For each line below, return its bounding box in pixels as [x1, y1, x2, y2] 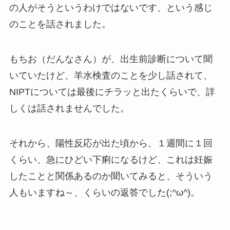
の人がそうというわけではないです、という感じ [9, 3, 213, 13]
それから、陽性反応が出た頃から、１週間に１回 [9, 138, 213, 148]
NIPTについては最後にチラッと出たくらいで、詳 [9, 86, 215, 97]
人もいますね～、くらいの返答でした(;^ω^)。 [9, 187, 200, 198]
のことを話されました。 [9, 19, 111, 30]
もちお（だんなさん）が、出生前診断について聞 [9, 53, 213, 64]
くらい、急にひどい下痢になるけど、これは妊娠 [9, 154, 213, 165]
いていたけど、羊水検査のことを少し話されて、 [9, 70, 213, 81]
